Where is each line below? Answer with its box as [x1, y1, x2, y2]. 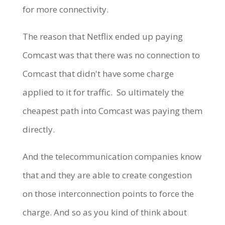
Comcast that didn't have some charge [22, 67, 174, 79]
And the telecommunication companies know [22, 150, 201, 162]
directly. [22, 123, 57, 135]
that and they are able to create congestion [22, 169, 192, 181]
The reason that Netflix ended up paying [22, 30, 183, 42]
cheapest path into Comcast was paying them [22, 104, 202, 117]
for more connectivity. [22, 3, 110, 15]
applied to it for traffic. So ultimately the [22, 86, 184, 98]
